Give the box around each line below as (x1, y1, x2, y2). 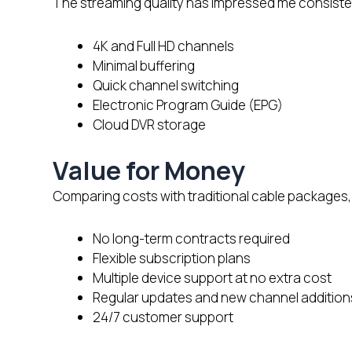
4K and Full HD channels (93, 37, 234, 56)
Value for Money (53, 152, 245, 188)
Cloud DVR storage (93, 115, 206, 134)
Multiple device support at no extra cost (93, 269, 332, 288)
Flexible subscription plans (93, 249, 251, 268)
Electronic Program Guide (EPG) (93, 96, 283, 115)
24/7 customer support (93, 308, 233, 327)
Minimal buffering (93, 57, 195, 75)
